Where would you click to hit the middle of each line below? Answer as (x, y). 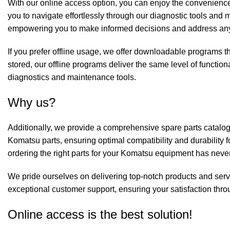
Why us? (32, 103)
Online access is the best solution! (100, 215)
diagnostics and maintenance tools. (72, 78)
